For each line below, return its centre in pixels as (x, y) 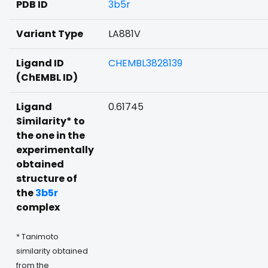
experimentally (55, 150)
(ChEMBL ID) (47, 77)
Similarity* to (51, 121)
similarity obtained (52, 251)
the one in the (51, 135)
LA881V (124, 34)
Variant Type (50, 34)
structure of (47, 179)
